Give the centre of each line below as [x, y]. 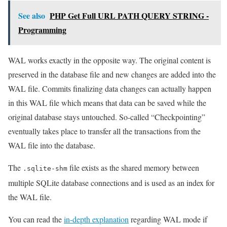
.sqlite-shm [45, 169]
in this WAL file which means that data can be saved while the [107, 103]
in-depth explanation [96, 219]
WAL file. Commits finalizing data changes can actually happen [110, 89]
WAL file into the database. [52, 145]
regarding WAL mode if [168, 219]
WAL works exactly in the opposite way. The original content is [109, 60]
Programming [42, 30]
